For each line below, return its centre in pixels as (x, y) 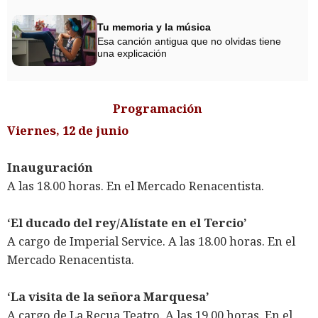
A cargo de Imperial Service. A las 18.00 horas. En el (151, 241)
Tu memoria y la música (154, 27)
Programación (157, 109)
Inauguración (50, 168)
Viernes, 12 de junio (68, 131)
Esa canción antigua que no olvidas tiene (189, 42)
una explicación (132, 54)
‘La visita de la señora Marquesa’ (108, 297)
